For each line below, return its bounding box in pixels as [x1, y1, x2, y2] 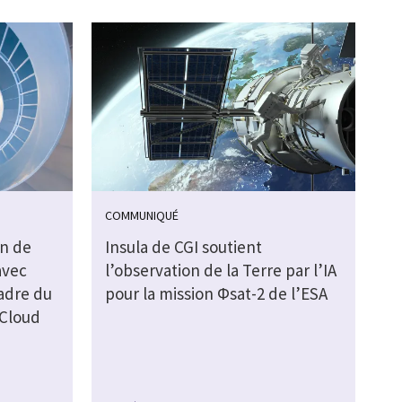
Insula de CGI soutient [104, 236, 262, 258]
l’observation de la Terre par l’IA [104, 259, 336, 282]
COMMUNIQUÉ [104, 207, 179, 224]
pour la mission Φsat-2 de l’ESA [104, 283, 328, 305]
